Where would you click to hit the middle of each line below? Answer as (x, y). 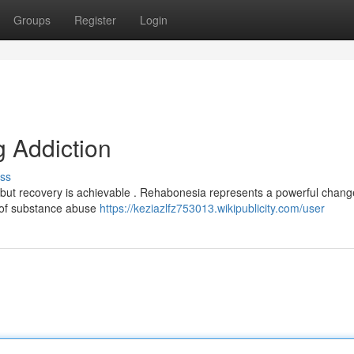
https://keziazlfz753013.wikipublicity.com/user (212, 208)
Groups (32, 20)
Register (95, 20)
